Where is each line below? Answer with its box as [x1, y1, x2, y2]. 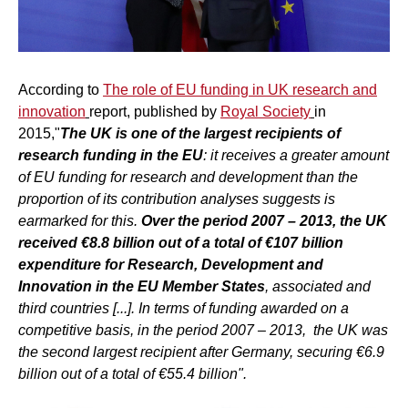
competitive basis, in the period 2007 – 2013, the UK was [18, 322, 388, 339]
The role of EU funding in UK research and [103, 82, 377, 98]
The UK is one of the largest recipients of [60, 126, 341, 142]
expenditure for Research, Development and [18, 257, 323, 273]
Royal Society [220, 104, 311, 120]
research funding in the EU [18, 148, 203, 164]
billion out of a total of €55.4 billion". [18, 366, 247, 382]
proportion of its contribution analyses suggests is [18, 191, 335, 208]
